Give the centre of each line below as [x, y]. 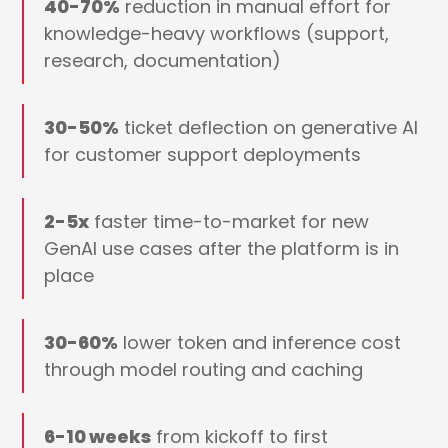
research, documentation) [163, 61]
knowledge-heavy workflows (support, [217, 34]
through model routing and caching [204, 370]
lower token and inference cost [260, 343]
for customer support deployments [203, 155]
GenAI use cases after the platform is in [222, 249]
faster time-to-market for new [229, 222]
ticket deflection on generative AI [269, 128]
